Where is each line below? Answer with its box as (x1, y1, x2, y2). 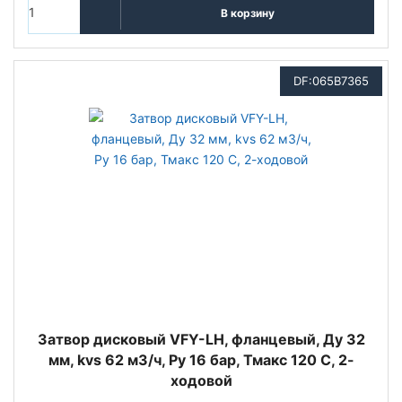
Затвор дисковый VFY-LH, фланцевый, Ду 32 (37, 330, 365, 348)
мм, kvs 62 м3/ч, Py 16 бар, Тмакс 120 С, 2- (48, 351, 354, 369)
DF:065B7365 (293, 74, 369, 88)
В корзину (220, 5, 275, 20)
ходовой (170, 371, 232, 389)
